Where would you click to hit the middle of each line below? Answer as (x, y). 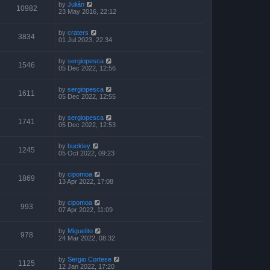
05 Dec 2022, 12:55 (87, 96)
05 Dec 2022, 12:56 (87, 68)
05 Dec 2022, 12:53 (87, 124)
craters (78, 32)
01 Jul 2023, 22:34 (85, 39)
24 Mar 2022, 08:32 (87, 238)
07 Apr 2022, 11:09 (86, 209)
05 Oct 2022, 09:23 (86, 153)
